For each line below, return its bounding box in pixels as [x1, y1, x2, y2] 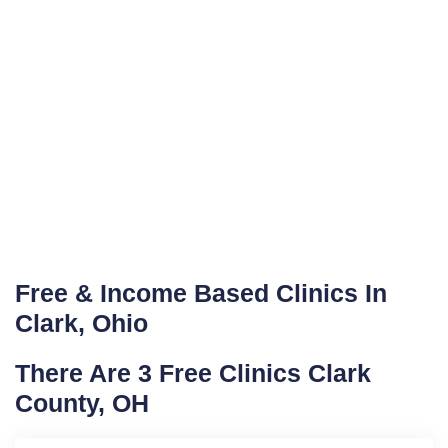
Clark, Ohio [15, 309, 148, 337]
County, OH [15, 389, 149, 417]
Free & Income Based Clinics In [15, 279, 387, 307]
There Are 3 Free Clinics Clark [15, 359, 371, 387]
